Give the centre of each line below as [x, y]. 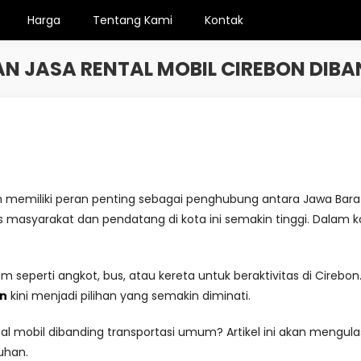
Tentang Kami [133, 20]
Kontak [224, 20]
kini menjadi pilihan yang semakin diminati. [129, 296]
